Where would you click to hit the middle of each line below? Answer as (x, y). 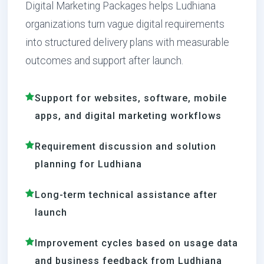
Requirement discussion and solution (126, 146)
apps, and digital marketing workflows (128, 116)
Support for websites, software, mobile (131, 98)
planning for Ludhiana (88, 164)
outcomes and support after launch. (104, 61)
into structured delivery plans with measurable (127, 42)
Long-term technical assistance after (126, 195)
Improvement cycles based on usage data (136, 243)
